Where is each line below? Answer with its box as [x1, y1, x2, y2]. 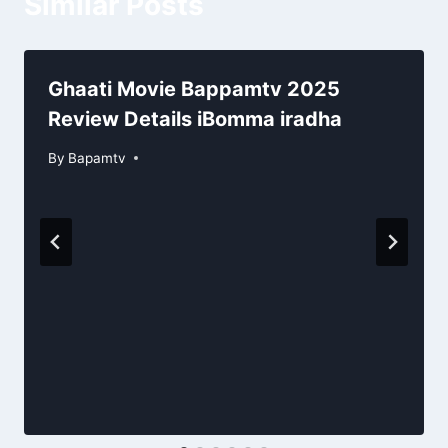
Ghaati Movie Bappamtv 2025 [48, 77, 340, 102]
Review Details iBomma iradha [48, 107, 342, 132]
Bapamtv [68, 149, 127, 166]
